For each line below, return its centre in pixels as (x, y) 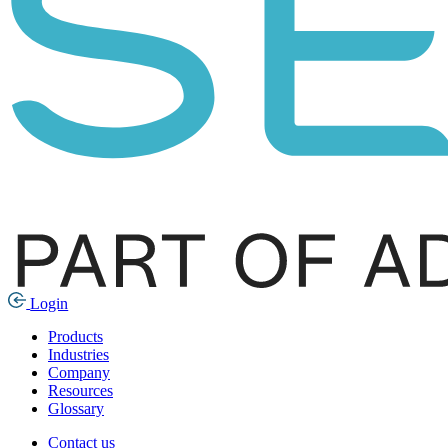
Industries (78, 355)
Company (79, 373)
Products (75, 337)
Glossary (76, 409)
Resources (80, 391)
